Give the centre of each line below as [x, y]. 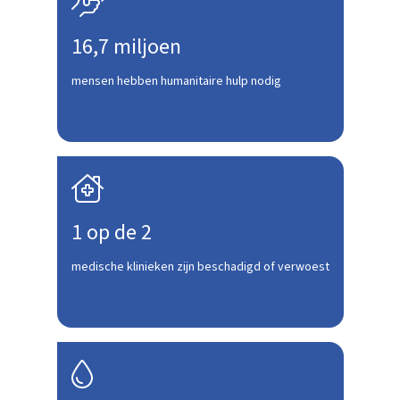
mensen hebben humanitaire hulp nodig [176, 81]
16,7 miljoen [126, 47]
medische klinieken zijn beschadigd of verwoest [200, 267]
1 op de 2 [111, 233]
